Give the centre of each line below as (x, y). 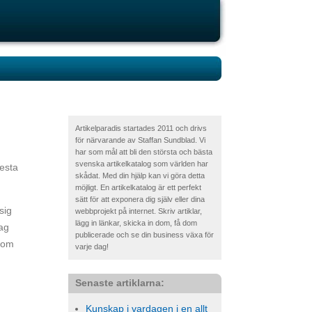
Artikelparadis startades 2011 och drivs (141, 128)
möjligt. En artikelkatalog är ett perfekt (138, 187)
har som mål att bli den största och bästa (144, 152)
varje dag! (92, 247)
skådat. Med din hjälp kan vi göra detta (140, 175)
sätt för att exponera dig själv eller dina (140, 199)
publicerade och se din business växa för (145, 235)
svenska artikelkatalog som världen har (142, 164)
